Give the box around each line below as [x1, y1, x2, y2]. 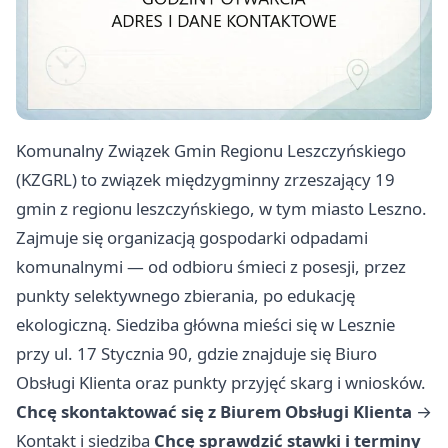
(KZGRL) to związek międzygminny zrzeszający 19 [16, 168, 395, 192]
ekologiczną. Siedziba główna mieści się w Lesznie [16, 313, 395, 337]
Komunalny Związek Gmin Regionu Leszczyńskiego [16, 139, 406, 163]
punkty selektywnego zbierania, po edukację [16, 284, 355, 308]
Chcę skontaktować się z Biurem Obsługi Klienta [16, 400, 412, 424]
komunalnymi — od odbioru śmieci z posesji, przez [16, 255, 406, 279]
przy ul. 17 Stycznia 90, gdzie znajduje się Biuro [16, 342, 377, 366]
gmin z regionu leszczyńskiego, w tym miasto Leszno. [16, 197, 427, 221]
